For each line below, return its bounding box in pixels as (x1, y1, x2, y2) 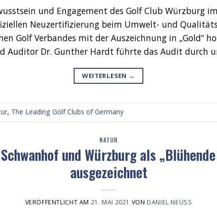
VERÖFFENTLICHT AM (25, 198, 91, 207)
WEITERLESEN (82, 71, 129, 80)
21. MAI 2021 (91, 198, 130, 207)
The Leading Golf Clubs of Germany (11, 107, 124, 117)
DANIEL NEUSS (147, 198, 188, 207)
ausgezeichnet (70, 161, 147, 182)
